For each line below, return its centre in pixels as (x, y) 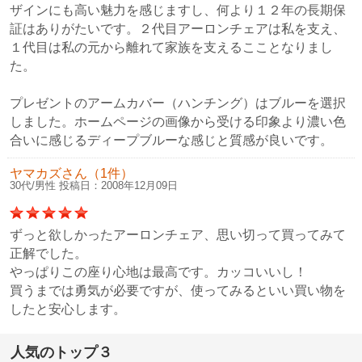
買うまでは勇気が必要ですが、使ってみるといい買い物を (177, 290)
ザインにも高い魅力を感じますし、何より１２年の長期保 (177, 10)
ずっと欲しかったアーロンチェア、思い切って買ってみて (177, 235)
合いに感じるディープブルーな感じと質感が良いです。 (171, 140)
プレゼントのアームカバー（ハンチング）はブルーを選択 (177, 103)
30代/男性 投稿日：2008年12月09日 (93, 185)
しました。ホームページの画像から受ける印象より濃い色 (177, 122)
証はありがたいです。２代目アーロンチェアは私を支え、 (177, 29)
